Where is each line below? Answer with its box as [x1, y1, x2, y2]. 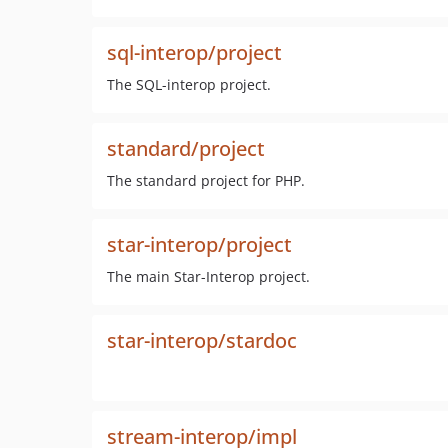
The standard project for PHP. [107, 171, 305, 190]
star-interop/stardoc [107, 327, 297, 354]
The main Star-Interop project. [107, 267, 310, 286]
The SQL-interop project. [107, 75, 271, 94]
